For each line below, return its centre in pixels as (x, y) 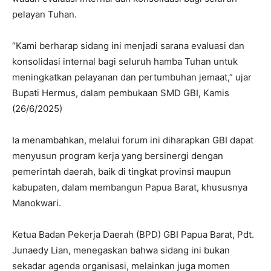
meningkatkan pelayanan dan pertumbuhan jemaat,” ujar (132, 77)
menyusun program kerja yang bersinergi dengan (118, 155)
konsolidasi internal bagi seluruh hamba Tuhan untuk (125, 61)
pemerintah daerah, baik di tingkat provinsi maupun (122, 171)
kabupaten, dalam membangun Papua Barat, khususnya (130, 187)
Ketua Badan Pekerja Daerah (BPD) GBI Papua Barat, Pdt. (133, 234)
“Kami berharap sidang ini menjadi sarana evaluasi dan (128, 45)
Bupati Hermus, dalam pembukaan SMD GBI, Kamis (121, 93)
